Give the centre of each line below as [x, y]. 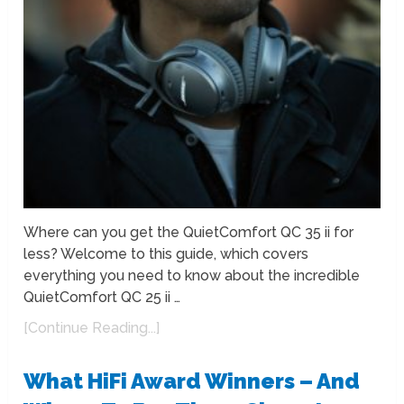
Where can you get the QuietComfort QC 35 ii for [189, 232]
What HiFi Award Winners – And [192, 381]
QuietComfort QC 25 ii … [102, 297]
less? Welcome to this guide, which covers [166, 253]
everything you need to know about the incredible [192, 275]
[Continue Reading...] [92, 327]
